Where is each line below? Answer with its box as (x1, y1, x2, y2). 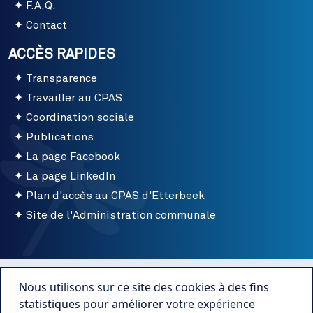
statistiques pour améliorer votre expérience (19, 296, 256, 312)
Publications (26, 131, 94, 143)
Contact (26, 20, 67, 31)
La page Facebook (26, 151, 120, 163)
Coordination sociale (26, 112, 134, 124)
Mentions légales (111, 296, 202, 312)
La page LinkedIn (26, 170, 115, 182)
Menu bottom (2, 262, 91, 277)
